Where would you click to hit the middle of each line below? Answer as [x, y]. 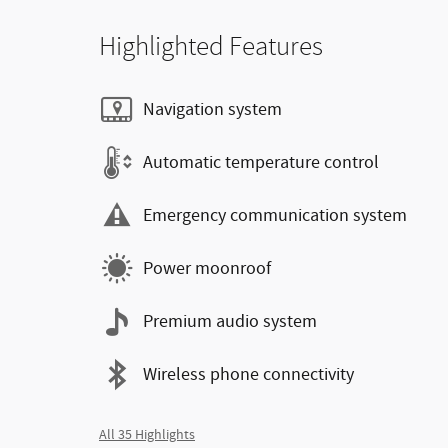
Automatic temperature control [261, 162]
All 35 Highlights [147, 435]
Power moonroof [207, 268]
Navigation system [212, 109]
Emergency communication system [275, 215]
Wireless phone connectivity [248, 374]
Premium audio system [230, 321]
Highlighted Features [211, 47]
